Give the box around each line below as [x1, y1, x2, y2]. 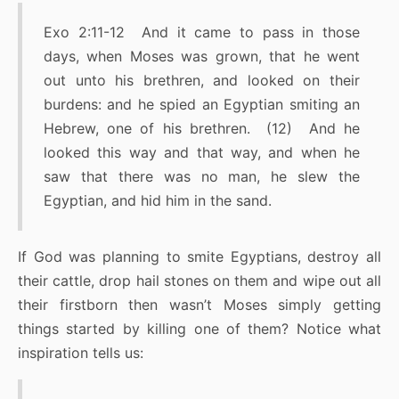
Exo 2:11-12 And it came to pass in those [44, 23, 360, 42]
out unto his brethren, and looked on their [44, 71, 360, 90]
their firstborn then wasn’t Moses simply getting [18, 296, 381, 314]
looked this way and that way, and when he [44, 143, 360, 162]
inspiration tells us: [18, 344, 143, 362]
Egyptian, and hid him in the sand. [44, 191, 272, 210]
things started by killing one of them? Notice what [18, 320, 381, 338]
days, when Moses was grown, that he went [44, 47, 360, 66]
